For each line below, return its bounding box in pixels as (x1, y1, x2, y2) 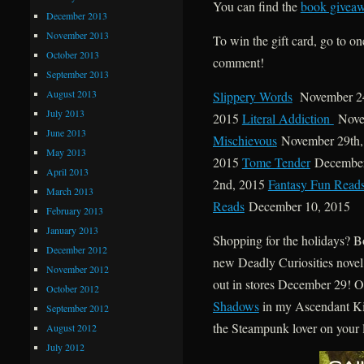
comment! (212, 54, 264, 71)
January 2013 (46, 223, 99, 236)
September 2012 (46, 301, 110, 314)
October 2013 (46, 47, 100, 61)
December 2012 (46, 242, 108, 256)
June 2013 (46, 125, 87, 139)
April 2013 (46, 164, 89, 178)
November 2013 (46, 28, 110, 41)
